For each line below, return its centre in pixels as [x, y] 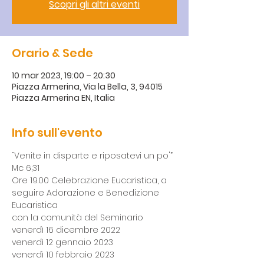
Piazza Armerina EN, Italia [63, 98]
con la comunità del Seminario [77, 217]
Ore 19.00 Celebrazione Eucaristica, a [90, 180]
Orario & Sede [52, 53]
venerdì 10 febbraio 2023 [63, 255]
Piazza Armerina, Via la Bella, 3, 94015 [87, 87]
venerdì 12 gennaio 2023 [62, 242]
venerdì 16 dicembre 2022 [66, 230]
